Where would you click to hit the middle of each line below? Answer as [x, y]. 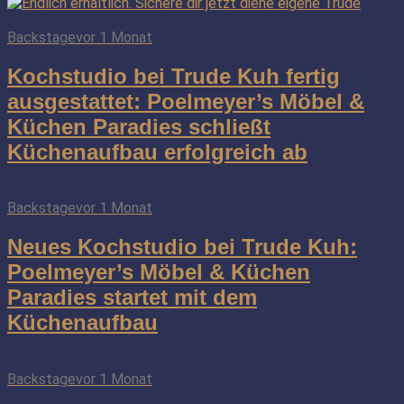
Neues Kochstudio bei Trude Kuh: [182, 247]
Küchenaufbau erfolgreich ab [157, 151]
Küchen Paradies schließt [139, 126]
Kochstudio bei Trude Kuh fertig [174, 76]
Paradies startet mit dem [132, 298]
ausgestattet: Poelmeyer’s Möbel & [186, 101]
